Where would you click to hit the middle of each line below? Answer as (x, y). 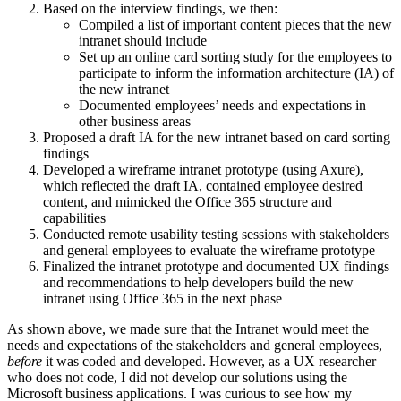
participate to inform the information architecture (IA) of (236, 73)
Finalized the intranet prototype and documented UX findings (216, 267)
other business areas (135, 122)
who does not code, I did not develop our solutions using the (177, 378)
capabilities (74, 218)
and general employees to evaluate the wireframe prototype (209, 251)
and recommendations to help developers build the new (198, 283)
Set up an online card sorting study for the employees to (235, 57)
